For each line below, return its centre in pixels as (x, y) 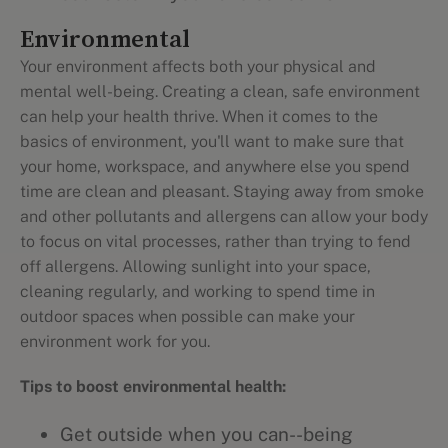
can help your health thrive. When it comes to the (199, 116)
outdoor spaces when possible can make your (187, 316)
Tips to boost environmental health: (153, 386)
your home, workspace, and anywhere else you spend (215, 166)
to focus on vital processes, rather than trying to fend (215, 241)
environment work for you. (115, 341)
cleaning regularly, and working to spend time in (197, 291)
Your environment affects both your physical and (198, 66)
